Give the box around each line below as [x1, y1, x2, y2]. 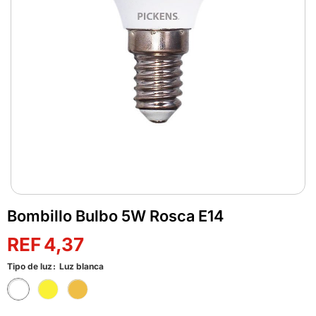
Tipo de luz [7, 260, 52, 272]
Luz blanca [59, 260, 104, 272]
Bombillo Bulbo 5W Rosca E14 [7, 206, 224, 225]
